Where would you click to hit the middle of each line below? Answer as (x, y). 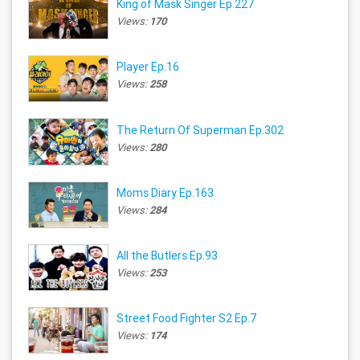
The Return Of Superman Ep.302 (200, 130)
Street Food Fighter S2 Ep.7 (187, 319)
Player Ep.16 (148, 67)
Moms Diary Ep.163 (166, 192)
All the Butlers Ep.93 (168, 256)
